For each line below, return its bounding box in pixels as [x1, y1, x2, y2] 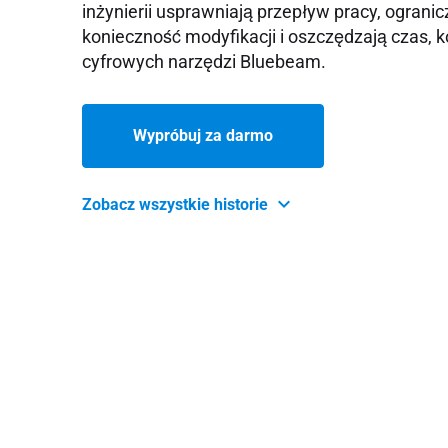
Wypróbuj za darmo [133, 126, 273, 145]
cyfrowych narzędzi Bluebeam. [82, 51, 326, 72]
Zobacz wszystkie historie [82, 195, 272, 214]
